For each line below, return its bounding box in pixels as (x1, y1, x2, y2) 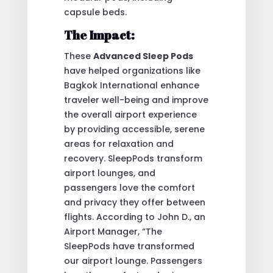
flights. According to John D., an (63, 210, 205, 223)
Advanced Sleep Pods (93, 49, 193, 62)
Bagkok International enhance (63, 79, 199, 91)
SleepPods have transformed (63, 239, 194, 252)
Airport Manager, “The (63, 225, 162, 238)
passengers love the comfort (63, 181, 195, 194)
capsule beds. (63, 5, 127, 18)
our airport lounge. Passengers (63, 254, 202, 267)
